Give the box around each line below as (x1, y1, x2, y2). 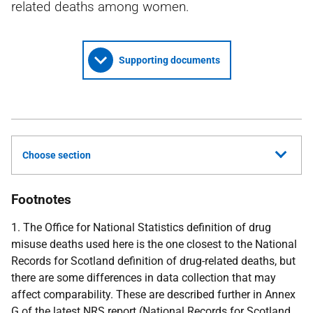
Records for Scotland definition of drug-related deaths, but (11, 254, 296, 268)
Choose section (22, 150, 91, 161)
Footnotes (11, 191, 71, 208)
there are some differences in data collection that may (11, 271, 276, 284)
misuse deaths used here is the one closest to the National (11, 238, 297, 251)
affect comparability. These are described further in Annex (11, 288, 296, 301)
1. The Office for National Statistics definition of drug (11, 221, 271, 234)
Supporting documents (118, 54, 220, 66)
